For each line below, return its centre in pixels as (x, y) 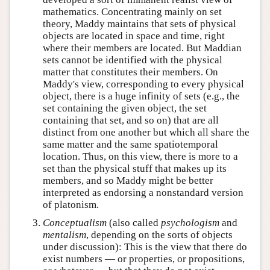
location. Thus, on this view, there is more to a (140, 156)
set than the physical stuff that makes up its (135, 168)
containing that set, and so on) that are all (131, 120)
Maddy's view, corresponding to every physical (143, 84)
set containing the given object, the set (125, 108)
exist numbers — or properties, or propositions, (144, 259)
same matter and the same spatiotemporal (130, 144)
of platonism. (71, 204)
